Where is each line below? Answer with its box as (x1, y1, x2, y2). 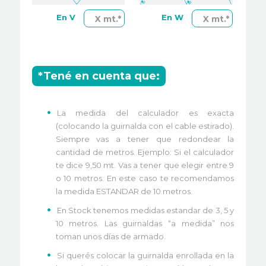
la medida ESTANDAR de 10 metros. (55, 186, 192, 197)
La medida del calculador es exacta (56, 108, 235, 118)
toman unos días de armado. (55, 232, 166, 242)
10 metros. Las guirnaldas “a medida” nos (55, 218, 235, 229)
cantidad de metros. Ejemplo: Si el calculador (55, 147, 235, 157)
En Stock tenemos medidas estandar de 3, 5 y (56, 205, 235, 216)
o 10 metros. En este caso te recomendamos (55, 173, 235, 183)
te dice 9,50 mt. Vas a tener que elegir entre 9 (55, 160, 235, 170)
